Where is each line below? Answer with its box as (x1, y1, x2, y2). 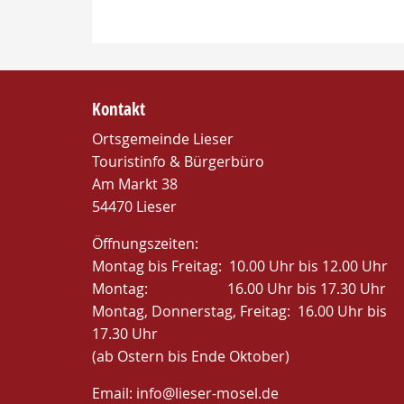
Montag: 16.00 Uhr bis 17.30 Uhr (92, 279, 386, 298)
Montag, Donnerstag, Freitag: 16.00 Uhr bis (92, 301, 387, 321)
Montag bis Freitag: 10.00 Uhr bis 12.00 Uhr (92, 256, 388, 276)
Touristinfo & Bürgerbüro (92, 151, 264, 171)
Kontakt (92, 97, 145, 121)
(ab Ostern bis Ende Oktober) (92, 346, 289, 366)
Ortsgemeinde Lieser (92, 129, 234, 149)
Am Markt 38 (92, 174, 178, 194)
